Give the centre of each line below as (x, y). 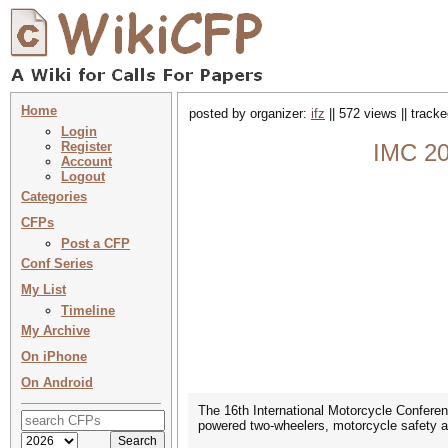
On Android (57, 382)
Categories (54, 196)
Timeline (88, 310)
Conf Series (57, 263)
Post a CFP (95, 243)
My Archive (55, 330)
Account (86, 161)
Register (86, 146)
